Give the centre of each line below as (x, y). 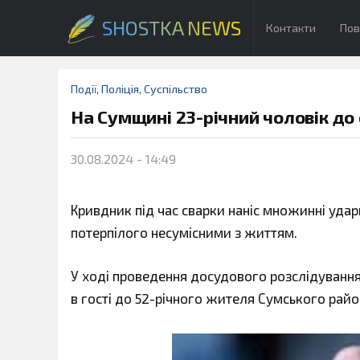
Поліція (120, 89)
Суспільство (176, 89)
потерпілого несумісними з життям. (184, 232)
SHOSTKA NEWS (172, 28)
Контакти (291, 28)
